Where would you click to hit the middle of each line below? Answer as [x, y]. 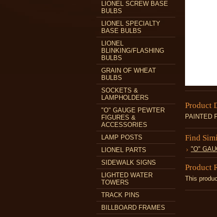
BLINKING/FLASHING [133, 51]
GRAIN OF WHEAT [129, 70]
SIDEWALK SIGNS [129, 163]
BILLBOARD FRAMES [133, 208]
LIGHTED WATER [127, 175]
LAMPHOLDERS [125, 98]
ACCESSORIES [124, 125]
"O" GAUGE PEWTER [133, 110]
